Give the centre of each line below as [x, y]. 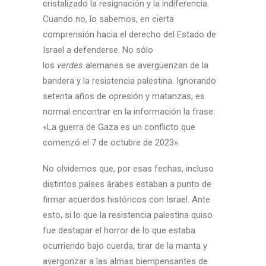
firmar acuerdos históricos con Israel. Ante [126, 199]
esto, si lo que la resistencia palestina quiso [128, 215]
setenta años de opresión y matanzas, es [124, 96]
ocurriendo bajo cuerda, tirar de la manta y [125, 246]
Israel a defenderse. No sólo [98, 50]
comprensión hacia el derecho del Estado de [129, 34]
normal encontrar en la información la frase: [129, 112]
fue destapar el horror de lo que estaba [119, 230]
